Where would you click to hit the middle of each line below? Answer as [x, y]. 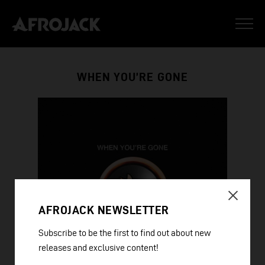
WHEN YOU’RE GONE [132, 77]
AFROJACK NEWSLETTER [104, 210]
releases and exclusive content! [98, 248]
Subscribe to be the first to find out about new [125, 233]
